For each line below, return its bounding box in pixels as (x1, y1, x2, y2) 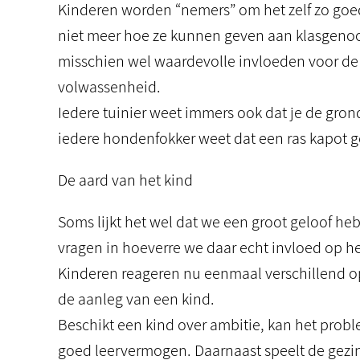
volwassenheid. (58, 76, 161, 97)
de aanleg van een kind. (58, 288, 215, 309)
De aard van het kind (58, 170, 193, 190)
